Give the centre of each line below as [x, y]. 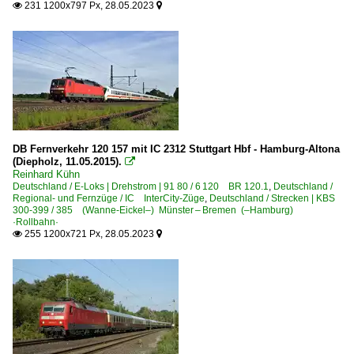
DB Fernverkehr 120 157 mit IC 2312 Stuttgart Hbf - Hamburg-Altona [176, 149]
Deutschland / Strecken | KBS [272, 198]
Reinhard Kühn [46, 174]
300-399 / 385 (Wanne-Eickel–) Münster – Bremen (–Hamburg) [158, 210]
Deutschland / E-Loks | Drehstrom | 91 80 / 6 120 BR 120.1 [141, 186]
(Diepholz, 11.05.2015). [67, 162]
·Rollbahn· [36, 222]
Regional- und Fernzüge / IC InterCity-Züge [109, 198]
